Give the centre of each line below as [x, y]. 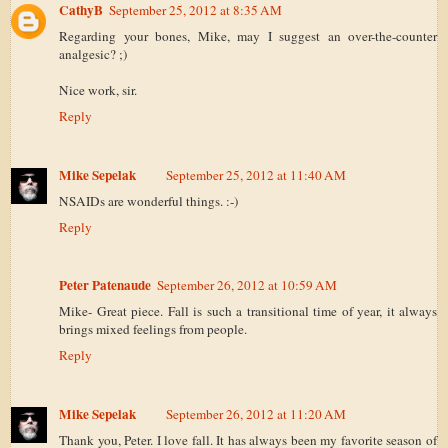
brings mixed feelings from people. [153, 329]
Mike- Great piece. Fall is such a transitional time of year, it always [248, 311]
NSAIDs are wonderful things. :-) [148, 200]
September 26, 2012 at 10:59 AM [247, 285]
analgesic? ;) [93, 54]
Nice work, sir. [98, 90]
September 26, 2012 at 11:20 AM [256, 413]
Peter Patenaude [105, 285]
